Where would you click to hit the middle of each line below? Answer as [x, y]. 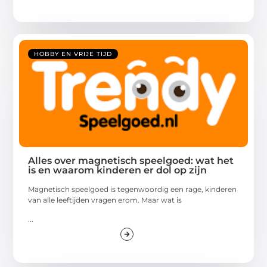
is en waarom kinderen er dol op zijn [118, 170]
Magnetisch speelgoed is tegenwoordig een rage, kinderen [133, 189]
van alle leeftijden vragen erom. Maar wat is [105, 200]
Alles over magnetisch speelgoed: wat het [131, 160]
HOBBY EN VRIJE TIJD [73, 54]
